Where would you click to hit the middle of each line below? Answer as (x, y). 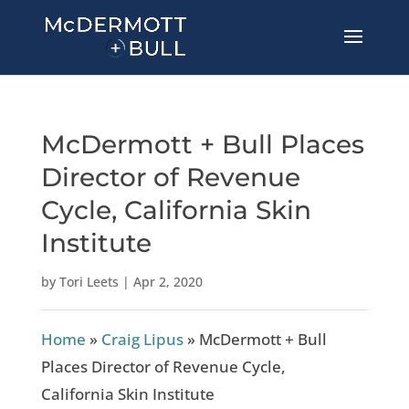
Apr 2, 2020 (168, 282)
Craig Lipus (142, 339)
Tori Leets (89, 282)
